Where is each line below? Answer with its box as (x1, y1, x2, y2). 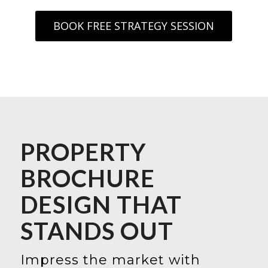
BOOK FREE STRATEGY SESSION (53, 19, 215, 33)
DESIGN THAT (20, 190, 182, 220)
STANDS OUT (20, 217, 173, 246)
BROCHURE (20, 164, 155, 193)
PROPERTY (20, 138, 147, 167)
